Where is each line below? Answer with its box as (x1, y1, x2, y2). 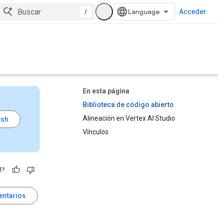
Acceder (179, 8, 206, 16)
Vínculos (83, 128, 109, 136)
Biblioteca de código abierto (83, 101, 174, 109)
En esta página (83, 87, 129, 95)
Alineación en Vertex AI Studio (83, 114, 175, 122)
